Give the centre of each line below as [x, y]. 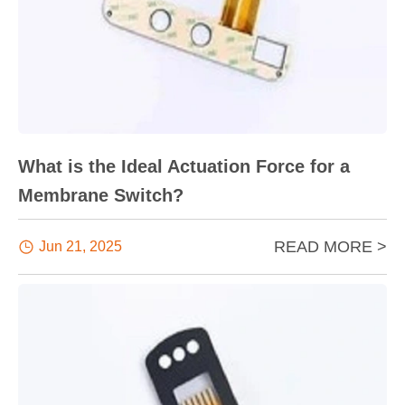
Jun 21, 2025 [80, 246]
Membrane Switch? [101, 195]
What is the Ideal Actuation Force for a [184, 166]
